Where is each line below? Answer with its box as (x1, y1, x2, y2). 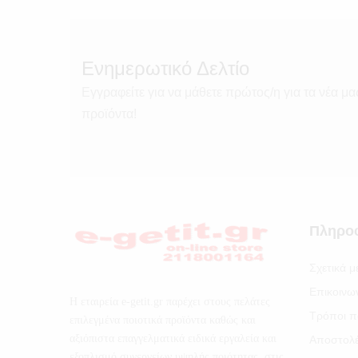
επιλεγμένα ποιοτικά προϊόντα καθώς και (70, 313, 256, 326)
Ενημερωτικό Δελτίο (82, 57, 249, 79)
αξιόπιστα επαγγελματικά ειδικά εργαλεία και (70, 332, 276, 344)
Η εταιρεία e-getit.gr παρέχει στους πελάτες (70, 295, 270, 308)
